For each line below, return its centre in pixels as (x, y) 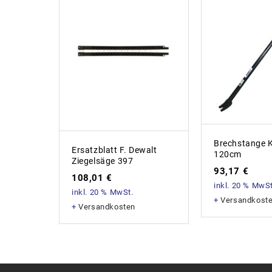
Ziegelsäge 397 (103, 161)
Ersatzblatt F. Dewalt (114, 150)
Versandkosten (107, 206)
